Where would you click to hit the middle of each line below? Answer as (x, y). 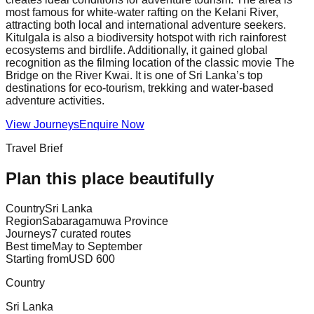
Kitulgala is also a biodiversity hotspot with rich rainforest (146, 37)
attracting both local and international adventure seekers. (146, 25)
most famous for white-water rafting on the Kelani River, (142, 12)
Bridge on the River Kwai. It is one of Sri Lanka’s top (134, 75)
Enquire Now (112, 124)
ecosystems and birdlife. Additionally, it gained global (137, 50)
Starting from (37, 259)
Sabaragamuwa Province (105, 221)
